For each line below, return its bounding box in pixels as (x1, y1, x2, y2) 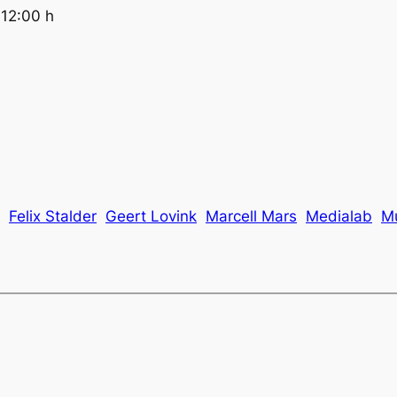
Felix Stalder (9, 207, 97, 226)
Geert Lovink (105, 207, 197, 226)
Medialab (306, 207, 372, 226)
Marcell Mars (206, 207, 297, 226)
